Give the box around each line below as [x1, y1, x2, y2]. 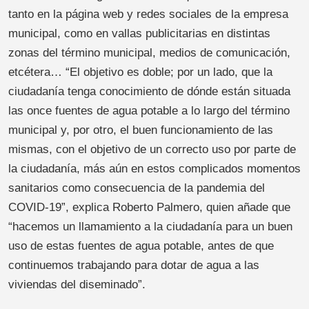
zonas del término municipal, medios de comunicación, [8, 46, 290, 60]
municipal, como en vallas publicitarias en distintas [8, 27, 270, 41]
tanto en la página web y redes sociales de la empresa [8, 8, 288, 21]
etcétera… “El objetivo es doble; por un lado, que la [8, 66, 272, 79]
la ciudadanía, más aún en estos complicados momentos [8, 162, 301, 176]
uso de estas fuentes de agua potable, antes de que [8, 239, 274, 253]
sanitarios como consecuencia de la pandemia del [8, 181, 265, 195]
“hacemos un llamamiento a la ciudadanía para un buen [8, 220, 292, 234]
